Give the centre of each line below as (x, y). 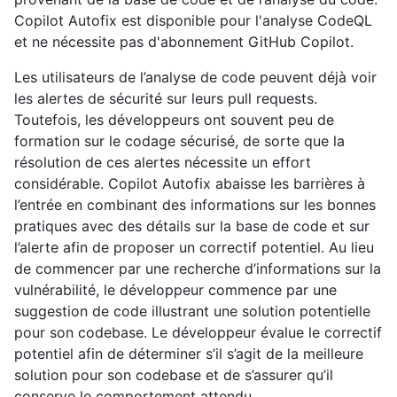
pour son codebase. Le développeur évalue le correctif (198, 333)
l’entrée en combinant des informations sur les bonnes (195, 205)
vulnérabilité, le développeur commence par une (175, 290)
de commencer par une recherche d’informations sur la (198, 269)
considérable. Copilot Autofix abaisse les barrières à (190, 184)
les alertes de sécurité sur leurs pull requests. (166, 99)
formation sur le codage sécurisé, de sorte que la (179, 141)
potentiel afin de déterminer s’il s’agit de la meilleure (189, 354)
